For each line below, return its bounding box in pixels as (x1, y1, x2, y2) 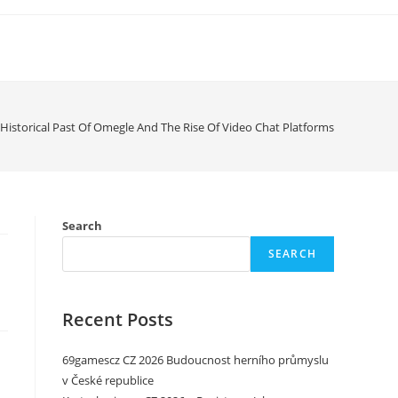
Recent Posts (62, 307, 173, 331)
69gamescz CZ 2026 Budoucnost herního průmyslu (62, 352, 329, 368)
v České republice (62, 372, 154, 388)
